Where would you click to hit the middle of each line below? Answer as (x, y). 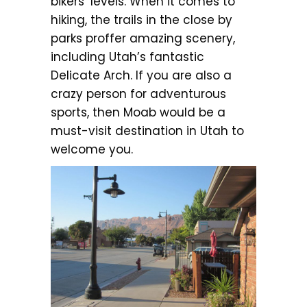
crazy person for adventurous (138, 94)
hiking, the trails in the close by (142, 20)
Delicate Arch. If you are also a (141, 75)
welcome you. (92, 149)
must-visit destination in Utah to (147, 131)
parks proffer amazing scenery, (143, 38)
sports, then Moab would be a (138, 112)
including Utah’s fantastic (127, 57)
